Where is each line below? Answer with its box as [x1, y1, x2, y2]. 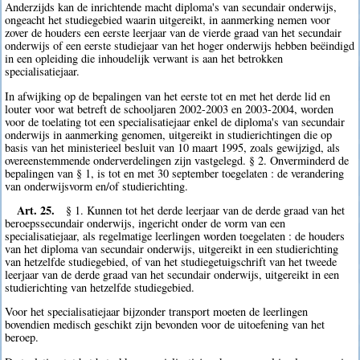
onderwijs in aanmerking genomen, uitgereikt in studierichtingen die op [5, 126, 333, 142]
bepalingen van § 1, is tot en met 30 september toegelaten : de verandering [5, 165, 345, 181]
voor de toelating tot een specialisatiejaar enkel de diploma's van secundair [5, 113, 346, 129]
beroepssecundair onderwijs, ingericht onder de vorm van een [5, 215, 286, 231]
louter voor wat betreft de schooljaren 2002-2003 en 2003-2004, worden [5, 100, 334, 117]
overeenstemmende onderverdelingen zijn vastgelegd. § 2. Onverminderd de [5, 152, 350, 168]
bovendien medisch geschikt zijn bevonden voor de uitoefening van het [5, 317, 325, 333]
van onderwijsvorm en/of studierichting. [5, 178, 189, 194]
